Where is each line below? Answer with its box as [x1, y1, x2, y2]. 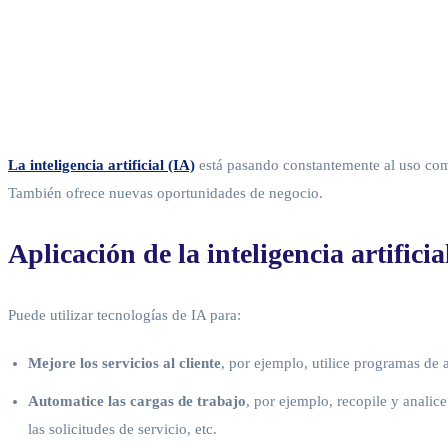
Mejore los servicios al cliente [28, 354, 221, 371]
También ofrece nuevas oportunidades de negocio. [8, 184, 323, 201]
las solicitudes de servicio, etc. [28, 420, 217, 437]
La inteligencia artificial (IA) [8, 156, 195, 173]
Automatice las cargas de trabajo [28, 392, 246, 409]
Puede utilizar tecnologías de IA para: [8, 306, 241, 323]
